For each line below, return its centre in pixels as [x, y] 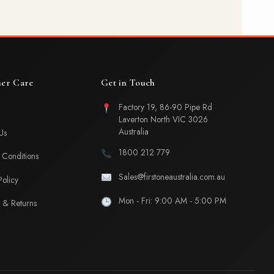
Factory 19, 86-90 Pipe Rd [166, 107]
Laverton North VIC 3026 [164, 119]
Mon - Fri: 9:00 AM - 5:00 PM [173, 201]
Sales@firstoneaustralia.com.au [172, 176]
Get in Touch [128, 83]
